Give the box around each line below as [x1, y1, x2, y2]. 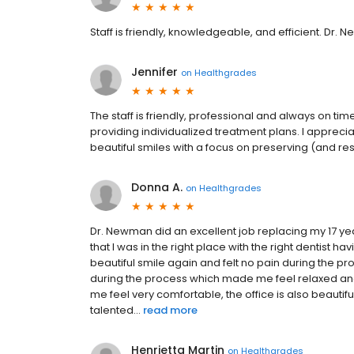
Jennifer [131, 64, 178, 80]
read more [143, 303, 198, 318]
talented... [90, 303, 141, 318]
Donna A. [131, 179, 183, 195]
